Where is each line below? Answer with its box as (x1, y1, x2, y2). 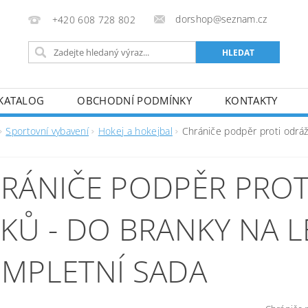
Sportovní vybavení (5, 124, 89, 137)
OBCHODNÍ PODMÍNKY (77, 93, 192, 107)
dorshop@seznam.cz (175, 12, 267, 25)
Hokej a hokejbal (98, 124, 173, 137)
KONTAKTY (224, 93, 278, 107)
